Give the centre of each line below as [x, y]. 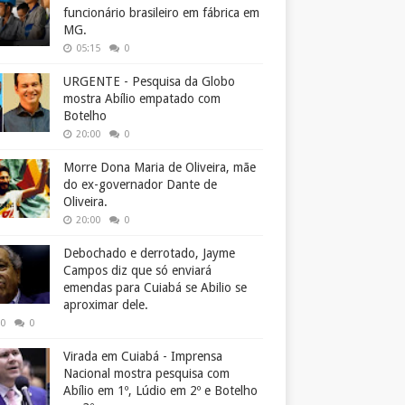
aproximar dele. [106, 305]
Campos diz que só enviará [137, 271]
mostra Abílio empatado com [142, 99]
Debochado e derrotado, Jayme [149, 254]
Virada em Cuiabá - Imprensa [143, 357]
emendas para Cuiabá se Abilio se [155, 288]
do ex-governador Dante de [140, 185]
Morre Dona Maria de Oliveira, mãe [160, 168]
